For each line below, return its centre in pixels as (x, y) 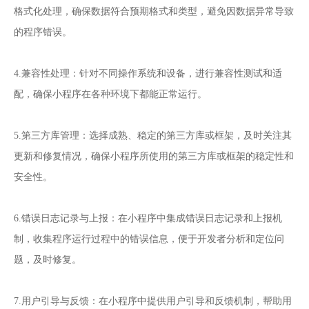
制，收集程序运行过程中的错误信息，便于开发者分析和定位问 (149, 239)
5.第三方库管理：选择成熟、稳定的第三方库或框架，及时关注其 (153, 136)
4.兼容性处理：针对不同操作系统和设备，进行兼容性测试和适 (148, 74)
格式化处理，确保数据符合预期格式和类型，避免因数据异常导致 (154, 12)
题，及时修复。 (48, 260)
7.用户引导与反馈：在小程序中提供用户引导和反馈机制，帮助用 (153, 301)
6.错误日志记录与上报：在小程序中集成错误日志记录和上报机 (148, 219)
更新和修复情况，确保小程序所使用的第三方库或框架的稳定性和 (154, 157)
